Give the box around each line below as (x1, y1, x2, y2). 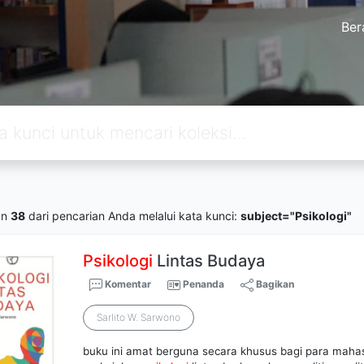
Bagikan (253, 278, 295, 290)
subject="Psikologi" (240, 208, 352, 223)
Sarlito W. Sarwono (97, 311, 181, 323)
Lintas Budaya (153, 251, 266, 271)
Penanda (183, 278, 225, 290)
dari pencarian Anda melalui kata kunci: (25, 208, 240, 223)
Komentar (102, 278, 152, 290)
